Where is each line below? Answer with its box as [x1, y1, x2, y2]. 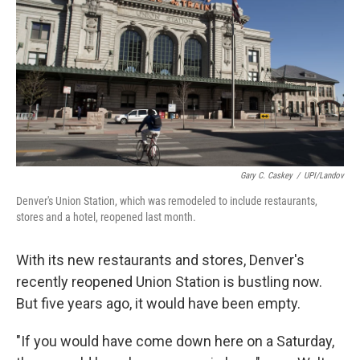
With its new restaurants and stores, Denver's [16, 251, 305, 268]
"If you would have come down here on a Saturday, [16, 332, 334, 350]
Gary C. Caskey [240, 170, 292, 181]
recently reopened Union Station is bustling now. [16, 272, 322, 290]
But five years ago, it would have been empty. [16, 294, 301, 312]
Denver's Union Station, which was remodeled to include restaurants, [16, 194, 317, 207]
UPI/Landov [304, 170, 344, 181]
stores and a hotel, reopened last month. [16, 210, 196, 223]
